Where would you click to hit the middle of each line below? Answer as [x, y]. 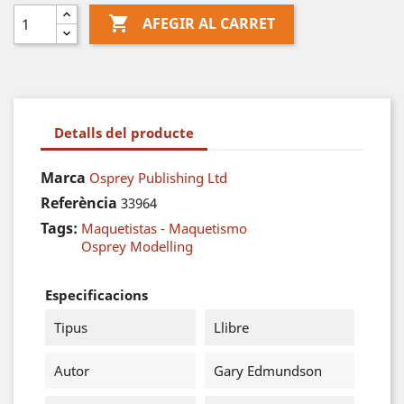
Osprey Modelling [137, 246]
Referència [79, 203]
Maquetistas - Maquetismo [164, 228]
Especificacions [96, 295]
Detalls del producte [124, 132]
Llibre [231, 327]
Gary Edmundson [267, 371]
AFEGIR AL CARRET [208, 24]
